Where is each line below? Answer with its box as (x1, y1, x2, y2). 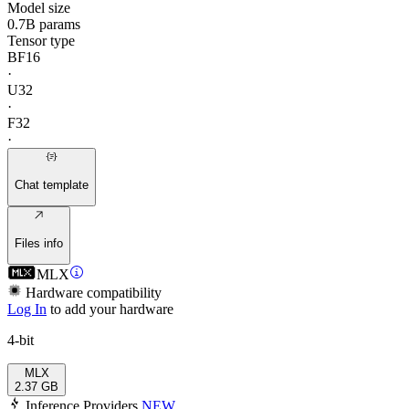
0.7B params (7, 16, 80, 32)
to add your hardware (50, 300, 173, 317)
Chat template (15, 177, 89, 192)
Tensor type (7, 33, 75, 48)
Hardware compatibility (26, 284, 162, 300)
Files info (15, 236, 63, 250)
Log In (7, 300, 47, 317)
